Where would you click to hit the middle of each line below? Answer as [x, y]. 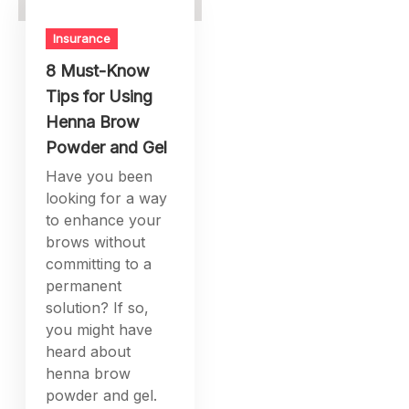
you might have [100, 329]
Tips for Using [100, 96]
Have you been [100, 176]
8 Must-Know [98, 70]
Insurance [82, 38]
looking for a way [107, 198]
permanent [84, 285]
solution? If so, [98, 307]
